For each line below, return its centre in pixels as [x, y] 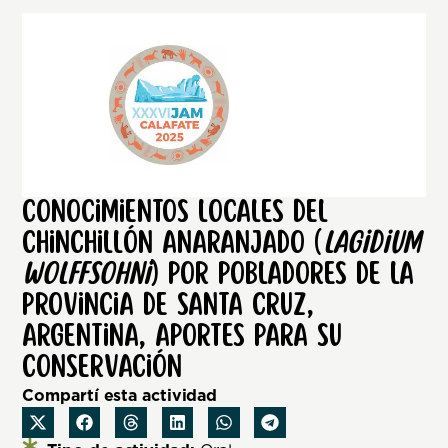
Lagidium [372, 242]
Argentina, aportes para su [182, 335]
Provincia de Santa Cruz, [168, 304]
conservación [102, 366]
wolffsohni [86, 273]
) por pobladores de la [282, 273]
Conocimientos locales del [175, 211]
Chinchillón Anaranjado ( [173, 242]
